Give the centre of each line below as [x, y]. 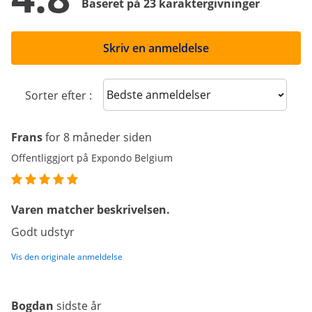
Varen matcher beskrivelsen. [91, 210]
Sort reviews [146, 94]
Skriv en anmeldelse [156, 48]
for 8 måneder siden [99, 137]
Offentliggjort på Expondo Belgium [92, 158]
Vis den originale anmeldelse [67, 257]
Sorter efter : [58, 95]
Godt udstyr [43, 232]
